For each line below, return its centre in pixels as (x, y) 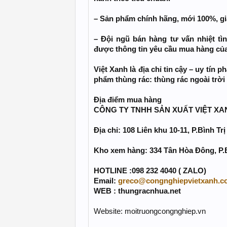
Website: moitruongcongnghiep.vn (150, 211)
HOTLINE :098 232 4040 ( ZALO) (150, 171)
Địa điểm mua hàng (128, 100)
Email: (106, 181)
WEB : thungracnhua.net (137, 191)
